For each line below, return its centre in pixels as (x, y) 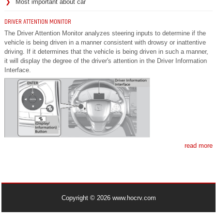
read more (199, 146)
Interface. (18, 70)
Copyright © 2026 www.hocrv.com (108, 198)
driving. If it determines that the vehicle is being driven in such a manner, (106, 51)
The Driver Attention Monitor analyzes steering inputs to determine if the (105, 33)
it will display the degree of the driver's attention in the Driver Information (106, 61)
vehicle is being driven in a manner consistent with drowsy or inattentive (105, 42)
